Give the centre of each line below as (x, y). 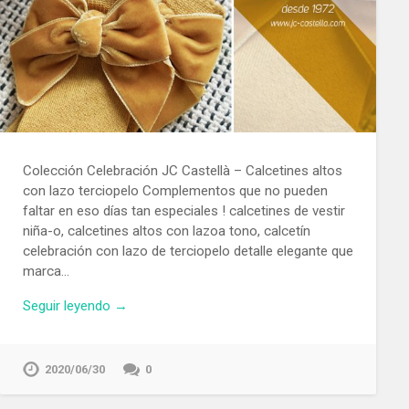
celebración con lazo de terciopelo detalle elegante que (188, 251)
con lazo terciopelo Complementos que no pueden (175, 190)
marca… (46, 271)
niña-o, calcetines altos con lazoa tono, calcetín (166, 231)
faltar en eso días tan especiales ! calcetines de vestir (184, 210)
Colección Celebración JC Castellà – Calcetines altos (182, 170)
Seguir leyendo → (75, 306)
